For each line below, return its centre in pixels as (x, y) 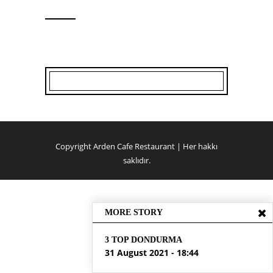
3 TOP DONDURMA (144, 240)
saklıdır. (136, 160)
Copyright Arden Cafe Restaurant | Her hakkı (136, 146)
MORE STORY (134, 212)
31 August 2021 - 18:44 (152, 253)
